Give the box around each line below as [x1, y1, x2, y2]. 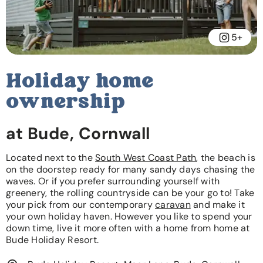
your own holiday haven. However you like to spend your [6, 210, 252, 223]
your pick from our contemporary [6, 198, 155, 211]
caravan [155, 198, 191, 211]
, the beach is [196, 151, 255, 164]
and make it [190, 198, 245, 211]
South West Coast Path [95, 151, 197, 164]
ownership [6, 90, 126, 117]
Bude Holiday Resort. [6, 234, 99, 247]
